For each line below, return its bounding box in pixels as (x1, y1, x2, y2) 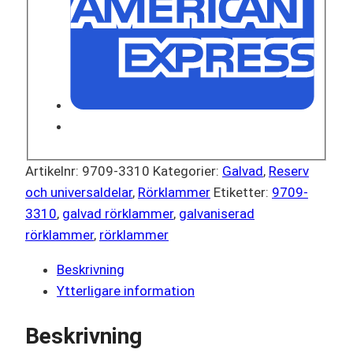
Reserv (269, 162, 309, 179)
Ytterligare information (57, 282, 195, 299)
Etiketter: (214, 184, 272, 200)
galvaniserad (179, 205, 255, 221)
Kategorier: (153, 162, 222, 179)
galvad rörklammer (62, 205, 173, 221)
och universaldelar (25, 184, 132, 200)
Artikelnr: (25, 162, 82, 179)
